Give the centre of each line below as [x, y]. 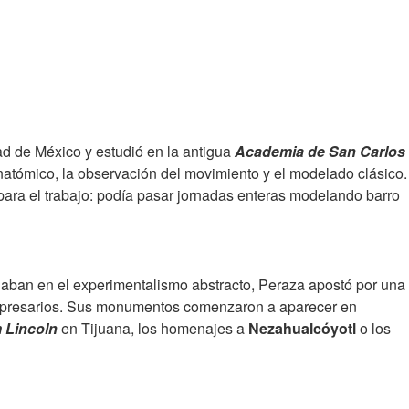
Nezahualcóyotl [302, 328]
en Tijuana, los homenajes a [153, 328]
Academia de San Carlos [320, 151]
